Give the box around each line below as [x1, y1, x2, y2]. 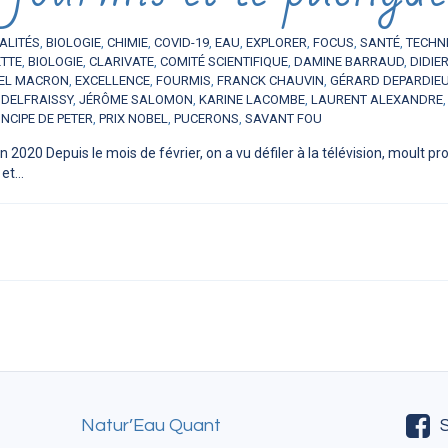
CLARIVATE [89, 54, 154, 70]
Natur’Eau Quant [80, 416, 221, 436]
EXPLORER [246, 35, 307, 51]
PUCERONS [174, 111, 239, 127]
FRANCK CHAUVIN [217, 73, 324, 89]
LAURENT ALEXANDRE [311, 92, 443, 108]
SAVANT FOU [245, 111, 322, 127]
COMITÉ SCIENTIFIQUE [160, 54, 288, 70]
